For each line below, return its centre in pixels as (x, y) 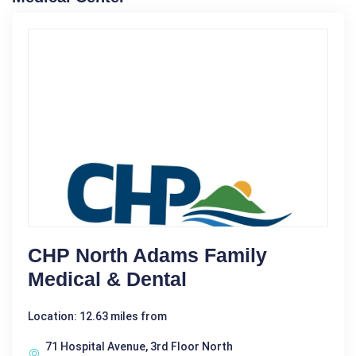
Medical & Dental (107, 279)
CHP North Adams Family (147, 255)
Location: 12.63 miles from (97, 317)
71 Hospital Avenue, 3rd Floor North (139, 347)
